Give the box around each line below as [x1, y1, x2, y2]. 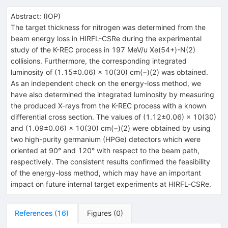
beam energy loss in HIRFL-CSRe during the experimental [11, 34, 202, 43]
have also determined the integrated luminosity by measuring [11, 90, 214, 99]
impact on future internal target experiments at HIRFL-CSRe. [11, 179, 211, 188]
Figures [87, 208, 111, 217]
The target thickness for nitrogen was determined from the [11, 22, 206, 32]
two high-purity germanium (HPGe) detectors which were [11, 134, 201, 144]
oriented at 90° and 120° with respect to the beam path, [11, 146, 199, 155]
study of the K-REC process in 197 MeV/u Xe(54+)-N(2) [11, 45, 195, 54]
